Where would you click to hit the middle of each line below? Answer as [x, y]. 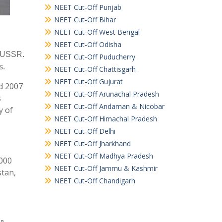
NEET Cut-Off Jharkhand [92, 143]
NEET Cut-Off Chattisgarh [95, 69]
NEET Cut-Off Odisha [87, 44]
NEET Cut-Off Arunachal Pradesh [106, 94]
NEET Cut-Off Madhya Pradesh [103, 156]
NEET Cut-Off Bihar [85, 20]
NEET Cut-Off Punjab [87, 7]
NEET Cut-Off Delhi [84, 131]
